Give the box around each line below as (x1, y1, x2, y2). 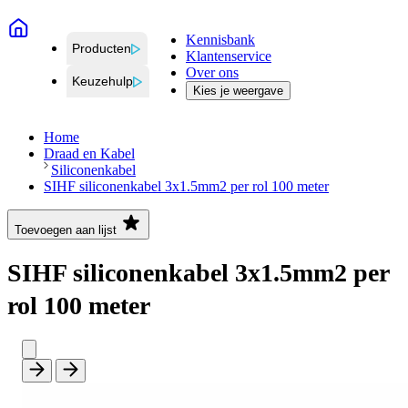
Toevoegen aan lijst (15, 223, 117, 238)
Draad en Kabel (44, 146, 135, 162)
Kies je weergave (193, 84, 283, 98)
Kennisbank (186, 32, 255, 48)
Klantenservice (186, 48, 271, 65)
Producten (72, 41, 131, 56)
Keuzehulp (72, 74, 133, 89)
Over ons (186, 65, 239, 81)
